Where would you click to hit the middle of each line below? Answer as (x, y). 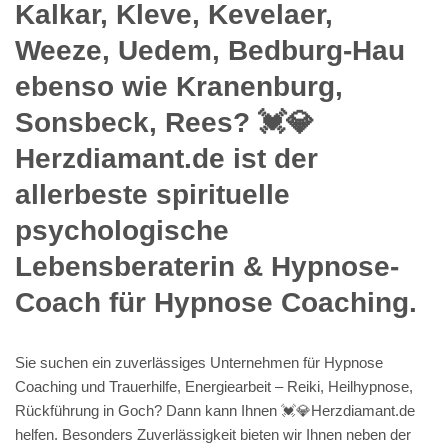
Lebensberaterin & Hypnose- (207, 266)
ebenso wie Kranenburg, (179, 86)
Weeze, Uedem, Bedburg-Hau (210, 50)
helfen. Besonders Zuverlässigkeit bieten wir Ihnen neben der (213, 434)
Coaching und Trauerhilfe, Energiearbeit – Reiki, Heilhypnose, (214, 386)
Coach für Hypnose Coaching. (216, 302)
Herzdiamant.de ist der (166, 158)
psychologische (122, 230)
